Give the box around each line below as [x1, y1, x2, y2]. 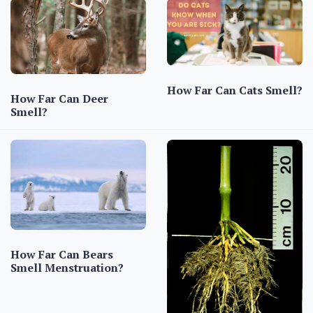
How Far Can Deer [10, 91, 108, 107]
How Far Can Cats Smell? [167, 82, 303, 98]
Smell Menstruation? [10, 260, 124, 276]
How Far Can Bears [10, 247, 113, 263]
